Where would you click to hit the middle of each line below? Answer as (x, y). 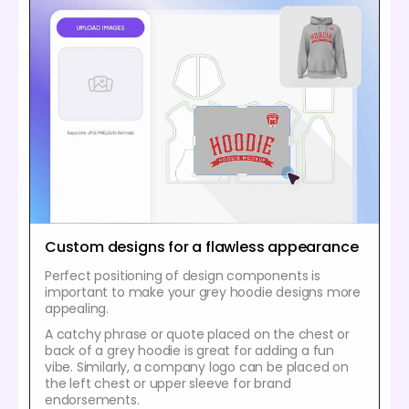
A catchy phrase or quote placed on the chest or (197, 334)
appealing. (77, 308)
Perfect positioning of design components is (183, 275)
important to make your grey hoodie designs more (203, 292)
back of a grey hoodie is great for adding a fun (189, 350)
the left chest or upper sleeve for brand (168, 383)
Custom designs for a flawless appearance (202, 246)
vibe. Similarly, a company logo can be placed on (197, 367)
